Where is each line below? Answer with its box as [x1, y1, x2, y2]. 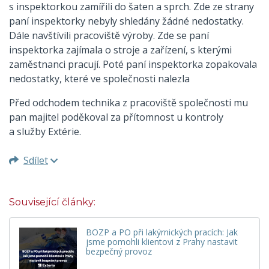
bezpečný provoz [86, 245, 152, 257]
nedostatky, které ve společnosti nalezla [9, 71, 190, 85]
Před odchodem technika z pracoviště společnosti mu [9, 95, 248, 109]
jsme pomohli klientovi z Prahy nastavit [86, 235, 238, 247]
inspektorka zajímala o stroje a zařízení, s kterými [9, 43, 232, 56]
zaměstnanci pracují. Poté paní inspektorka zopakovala [9, 57, 257, 71]
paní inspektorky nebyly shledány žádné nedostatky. [9, 14, 244, 28]
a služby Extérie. [9, 124, 81, 138]
